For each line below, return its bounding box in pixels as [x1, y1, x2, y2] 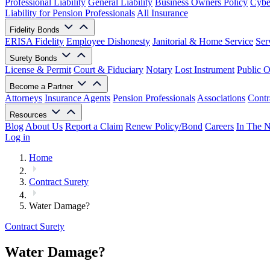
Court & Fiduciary [74, 64, 143, 75]
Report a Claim [65, 121, 123, 131]
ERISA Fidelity [5, 36, 64, 46]
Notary [146, 64, 172, 75]
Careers [205, 121, 234, 131]
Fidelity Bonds [10, 25, 62, 34]
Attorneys [5, 93, 42, 103]
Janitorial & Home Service [152, 36, 253, 46]
